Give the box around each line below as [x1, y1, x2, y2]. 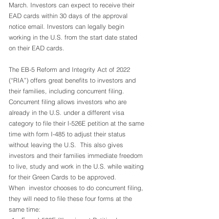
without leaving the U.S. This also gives [9, 141, 125, 149]
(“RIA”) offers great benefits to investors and [9, 76, 138, 84]
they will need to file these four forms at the [9, 195, 134, 202]
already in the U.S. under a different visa [9, 109, 126, 116]
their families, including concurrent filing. [9, 87, 128, 95]
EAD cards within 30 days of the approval [9, 12, 130, 20]
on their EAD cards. [9, 44, 68, 52]
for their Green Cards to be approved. [9, 173, 120, 181]
